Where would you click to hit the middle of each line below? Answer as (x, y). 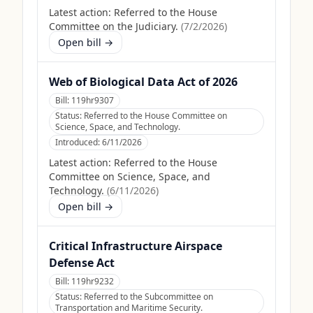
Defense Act (82, 263)
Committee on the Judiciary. (114, 26)
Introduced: (79, 142)
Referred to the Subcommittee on (148, 297)
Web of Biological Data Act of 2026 (143, 82)
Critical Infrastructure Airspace (136, 246)
